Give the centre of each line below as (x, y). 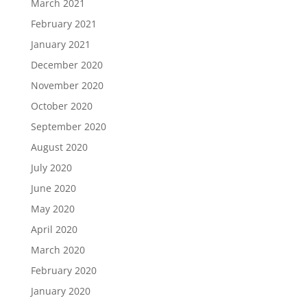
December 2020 (66, 65)
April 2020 (54, 229)
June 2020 (53, 188)
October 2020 (61, 106)
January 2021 (60, 44)
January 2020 (60, 291)
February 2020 (63, 270)
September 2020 (68, 126)
